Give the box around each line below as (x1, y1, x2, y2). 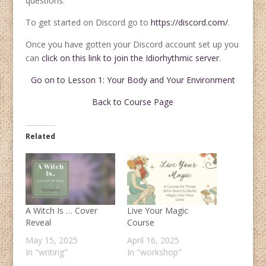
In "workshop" (126, 246, 182, 258)
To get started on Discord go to (25, 17, 151, 28)
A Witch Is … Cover (25, 204, 97, 216)
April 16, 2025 (126, 234, 179, 246)
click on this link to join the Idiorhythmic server (41, 52, 219, 64)
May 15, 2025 (25, 234, 78, 246)
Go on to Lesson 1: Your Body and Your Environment (30, 74, 235, 86)
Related (25, 131, 55, 142)
